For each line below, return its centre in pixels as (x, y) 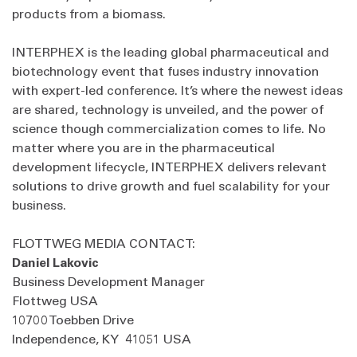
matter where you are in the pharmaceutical (143, 147)
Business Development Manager (108, 281)
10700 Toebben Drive (73, 319)
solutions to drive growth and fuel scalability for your (171, 185)
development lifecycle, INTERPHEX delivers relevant (169, 166)
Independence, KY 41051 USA (102, 338)
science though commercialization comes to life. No (169, 128)
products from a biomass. (89, 13)
